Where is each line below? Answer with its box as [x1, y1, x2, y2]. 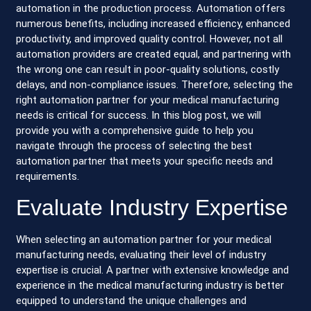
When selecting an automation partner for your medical [16, 233, 272, 246]
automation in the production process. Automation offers [16, 2, 286, 15]
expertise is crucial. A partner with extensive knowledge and [16, 263, 289, 276]
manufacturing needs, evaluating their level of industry [16, 248, 267, 261]
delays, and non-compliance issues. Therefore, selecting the [16, 78, 294, 92]
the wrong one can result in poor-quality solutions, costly [16, 63, 280, 76]
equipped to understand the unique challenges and [16, 294, 247, 307]
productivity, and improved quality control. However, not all [16, 33, 283, 46]
